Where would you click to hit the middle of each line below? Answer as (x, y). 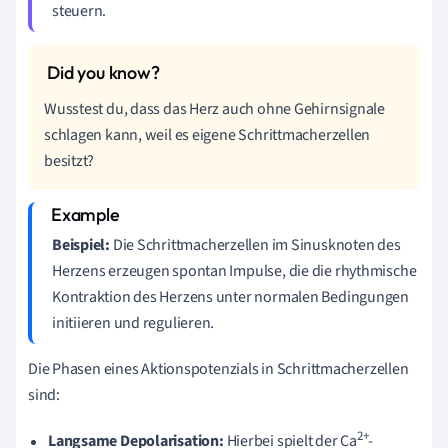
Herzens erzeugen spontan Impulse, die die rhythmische (234, 271)
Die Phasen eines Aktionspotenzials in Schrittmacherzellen (218, 369)
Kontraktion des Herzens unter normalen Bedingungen (230, 297)
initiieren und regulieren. (133, 323)
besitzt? (69, 161)
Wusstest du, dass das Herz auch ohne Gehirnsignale (214, 109)
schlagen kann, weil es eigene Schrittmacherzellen (207, 135)
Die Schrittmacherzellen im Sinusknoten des (255, 245)
